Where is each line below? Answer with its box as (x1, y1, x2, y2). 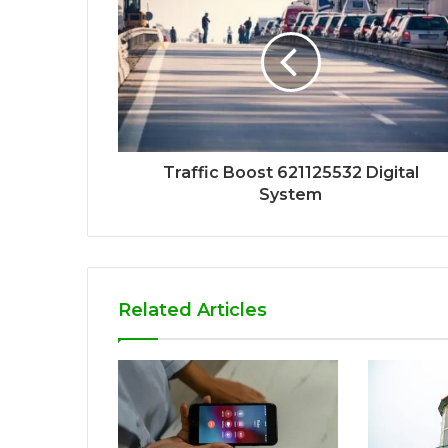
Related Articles (118, 299, 267, 322)
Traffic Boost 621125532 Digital (162, 163, 419, 183)
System (259, 185, 322, 205)
